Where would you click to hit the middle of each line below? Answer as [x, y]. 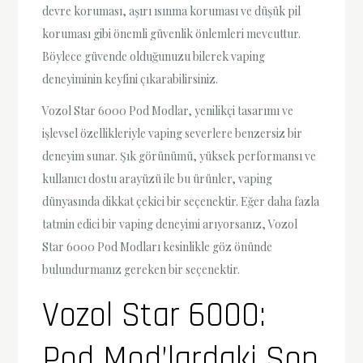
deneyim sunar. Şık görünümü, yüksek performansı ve [179, 156]
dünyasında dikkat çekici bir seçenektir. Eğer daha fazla [181, 202]
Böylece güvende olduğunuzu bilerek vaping [154, 56]
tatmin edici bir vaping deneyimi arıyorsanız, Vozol [170, 224]
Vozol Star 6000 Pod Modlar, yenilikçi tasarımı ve [168, 111]
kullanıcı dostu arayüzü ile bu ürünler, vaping [158, 179]
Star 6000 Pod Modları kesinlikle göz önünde [158, 247]
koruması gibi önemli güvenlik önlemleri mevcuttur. [172, 33]
